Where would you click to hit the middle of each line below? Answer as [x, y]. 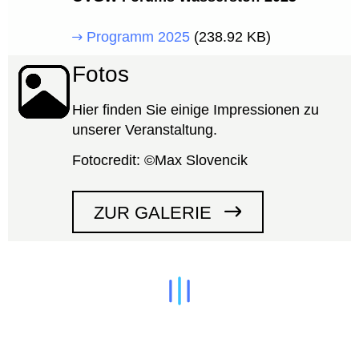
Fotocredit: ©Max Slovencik [160, 160]
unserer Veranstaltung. [145, 130]
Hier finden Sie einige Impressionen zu [196, 110]
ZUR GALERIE [155, 212]
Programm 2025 [136, 37]
